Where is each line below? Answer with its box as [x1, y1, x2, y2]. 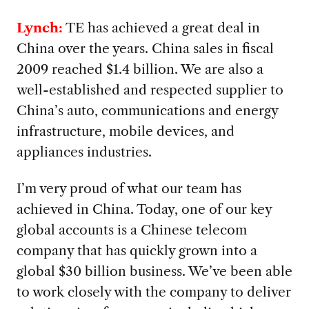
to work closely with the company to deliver [16, 283, 291, 301]
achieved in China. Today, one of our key [16, 201, 272, 218]
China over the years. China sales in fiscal [16, 40, 274, 57]
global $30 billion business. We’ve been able [16, 263, 292, 280]
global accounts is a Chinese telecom [16, 221, 247, 239]
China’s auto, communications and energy [16, 102, 278, 119]
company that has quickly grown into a [16, 242, 257, 259]
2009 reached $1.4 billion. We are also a [16, 61, 263, 78]
